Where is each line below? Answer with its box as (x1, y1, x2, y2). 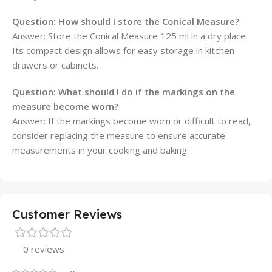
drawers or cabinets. (12, 59, 98, 71)
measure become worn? (12, 100, 118, 112)
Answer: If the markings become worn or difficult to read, (12, 115, 251, 127)
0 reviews (23, 243, 64, 255)
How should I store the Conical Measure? (58, 15, 239, 27)
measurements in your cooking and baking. (12, 144, 189, 156)
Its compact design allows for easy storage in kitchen (12, 44, 234, 56)
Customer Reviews (12, 206, 122, 222)
